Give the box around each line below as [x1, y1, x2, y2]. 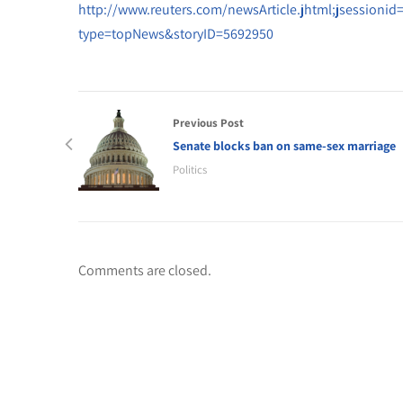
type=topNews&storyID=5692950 [78, 24, 273, 43]
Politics [173, 162, 207, 177]
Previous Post [173, 115, 244, 130]
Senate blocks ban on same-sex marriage [173, 138, 396, 154]
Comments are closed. [78, 261, 211, 280]
